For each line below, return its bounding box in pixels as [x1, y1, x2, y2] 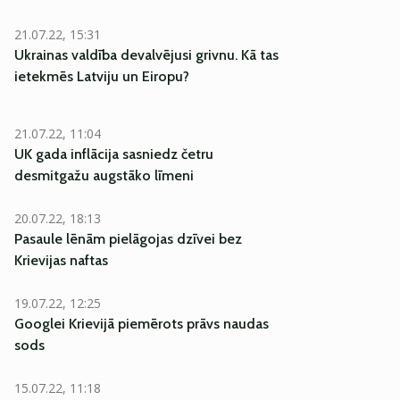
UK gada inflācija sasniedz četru [14, 146, 213, 162]
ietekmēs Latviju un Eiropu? [14, 68, 189, 85]
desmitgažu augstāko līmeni [14, 167, 194, 184]
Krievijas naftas [14, 252, 108, 269]
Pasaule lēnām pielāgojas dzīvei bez [14, 230, 242, 247]
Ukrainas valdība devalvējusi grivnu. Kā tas [14, 46, 279, 63]
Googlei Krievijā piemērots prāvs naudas [14, 315, 269, 332]
